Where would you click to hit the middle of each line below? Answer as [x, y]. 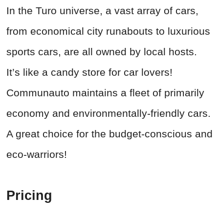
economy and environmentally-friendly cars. [109, 113]
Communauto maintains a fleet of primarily [105, 93]
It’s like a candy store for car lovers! [89, 72]
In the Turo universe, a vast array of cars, [102, 11]
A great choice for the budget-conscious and [109, 134]
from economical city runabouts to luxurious [108, 31]
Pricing [29, 196]
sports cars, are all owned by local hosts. [102, 52]
